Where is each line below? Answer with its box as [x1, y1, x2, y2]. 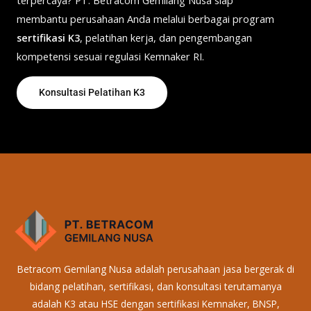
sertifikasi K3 [17, 30, 80, 44]
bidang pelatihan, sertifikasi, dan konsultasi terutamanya [29, 279, 282, 293]
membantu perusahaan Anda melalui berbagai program [17, 11, 274, 26]
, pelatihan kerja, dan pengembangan [80, 30, 252, 44]
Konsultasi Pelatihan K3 [39, 86, 145, 98]
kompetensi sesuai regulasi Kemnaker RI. [17, 49, 204, 63]
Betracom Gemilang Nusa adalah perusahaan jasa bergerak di [17, 262, 294, 276]
